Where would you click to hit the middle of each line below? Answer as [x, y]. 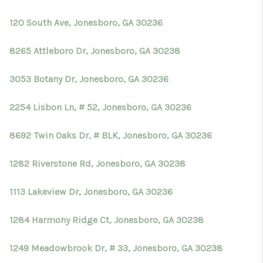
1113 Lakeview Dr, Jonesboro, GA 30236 [91, 192]
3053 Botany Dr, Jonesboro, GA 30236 [89, 79]
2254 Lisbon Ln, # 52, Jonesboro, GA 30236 [100, 107]
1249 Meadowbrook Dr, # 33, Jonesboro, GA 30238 [116, 248]
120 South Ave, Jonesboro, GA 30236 [86, 23]
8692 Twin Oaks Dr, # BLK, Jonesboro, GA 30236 [111, 135]
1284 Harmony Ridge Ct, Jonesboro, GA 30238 [107, 220]
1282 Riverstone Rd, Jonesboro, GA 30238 [97, 163]
